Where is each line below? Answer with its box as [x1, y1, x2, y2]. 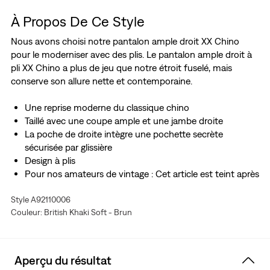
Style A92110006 [10, 195, 71, 205]
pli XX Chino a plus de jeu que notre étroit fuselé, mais [10, 62, 232, 74]
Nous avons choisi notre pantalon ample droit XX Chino [10, 36, 239, 47]
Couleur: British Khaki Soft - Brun [10, 207, 132, 218]
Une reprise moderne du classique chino [24, 102, 189, 113]
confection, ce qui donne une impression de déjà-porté [24, 181, 251, 193]
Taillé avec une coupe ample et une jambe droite [24, 115, 223, 127]
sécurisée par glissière [24, 142, 112, 153]
